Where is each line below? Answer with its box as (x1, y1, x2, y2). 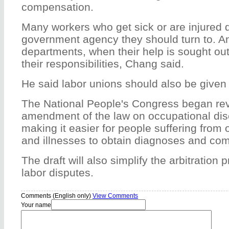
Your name (21, 201, 51, 209)
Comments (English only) (21, 192, 93, 199)
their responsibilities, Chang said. (21, 57, 184, 70)
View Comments (93, 192, 138, 199)
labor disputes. (21, 166, 94, 178)
